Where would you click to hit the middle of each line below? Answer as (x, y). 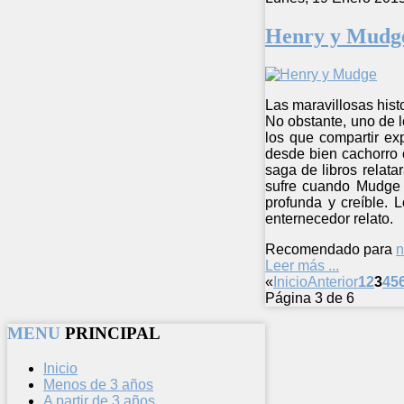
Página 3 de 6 (310, 298)
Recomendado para (329, 250)
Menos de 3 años (98, 384)
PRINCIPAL (113, 333)
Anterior (333, 282)
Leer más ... (302, 266)
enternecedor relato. (329, 219)
